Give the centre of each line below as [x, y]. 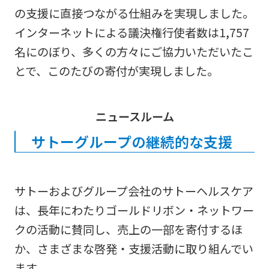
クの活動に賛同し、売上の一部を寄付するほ [128, 229]
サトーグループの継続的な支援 [132, 141]
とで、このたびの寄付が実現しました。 [116, 71]
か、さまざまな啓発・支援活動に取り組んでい [134, 248]
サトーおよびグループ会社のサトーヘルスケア [134, 191]
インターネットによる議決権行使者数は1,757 [131, 33]
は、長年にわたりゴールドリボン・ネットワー [134, 210]
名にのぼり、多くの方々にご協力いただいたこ [134, 52]
